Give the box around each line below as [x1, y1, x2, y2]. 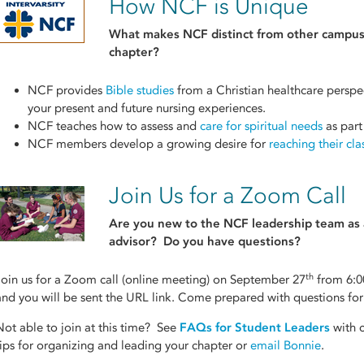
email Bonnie [250, 338, 321, 353]
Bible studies [106, 82, 174, 97]
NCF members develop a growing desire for [28, 136, 269, 151]
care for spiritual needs [200, 118, 323, 133]
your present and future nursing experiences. [28, 100, 266, 115]
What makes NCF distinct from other [109, 26, 322, 41]
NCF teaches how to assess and [28, 118, 200, 133]
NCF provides [28, 82, 106, 97]
